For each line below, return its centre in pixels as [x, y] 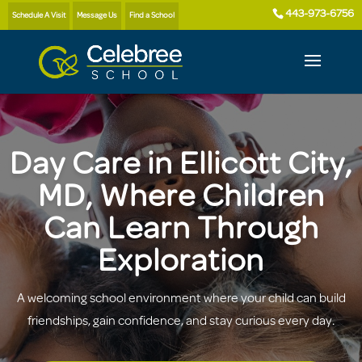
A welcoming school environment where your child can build [181, 299]
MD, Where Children [181, 198]
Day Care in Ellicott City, [181, 166]
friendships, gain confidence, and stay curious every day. [181, 321]
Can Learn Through [181, 230]
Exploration [181, 263]
